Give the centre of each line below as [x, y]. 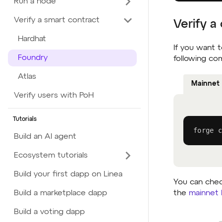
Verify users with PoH [54, 96]
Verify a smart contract [57, 20]
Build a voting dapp [49, 212]
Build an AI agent [45, 137]
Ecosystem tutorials [51, 156]
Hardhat [32, 39]
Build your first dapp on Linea [68, 174]
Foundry [33, 58]
